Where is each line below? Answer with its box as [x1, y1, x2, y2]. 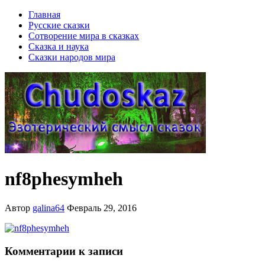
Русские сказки [28, 20, 90, 30]
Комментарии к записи [5, 244, 123, 257]
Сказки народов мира [28, 52, 115, 62]
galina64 [33, 202, 64, 213]
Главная [28, 9, 60, 20]
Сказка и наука [28, 41, 89, 51]
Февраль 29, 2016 [67, 202, 137, 213]
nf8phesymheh [5, 168, 123, 190]
